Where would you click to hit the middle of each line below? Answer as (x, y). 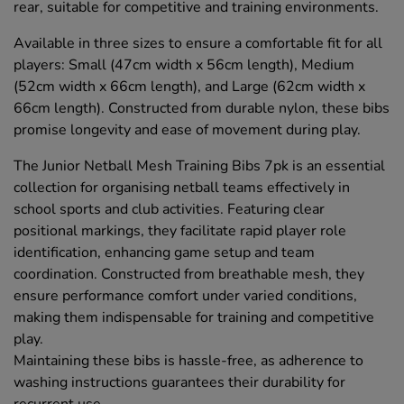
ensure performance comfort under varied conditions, (185, 295)
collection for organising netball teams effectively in (182, 187)
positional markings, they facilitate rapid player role (180, 230)
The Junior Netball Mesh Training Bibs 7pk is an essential (199, 165)
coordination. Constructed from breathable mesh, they (189, 274)
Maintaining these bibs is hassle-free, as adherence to (188, 360)
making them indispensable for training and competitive (194, 317)
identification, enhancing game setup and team (164, 252)
